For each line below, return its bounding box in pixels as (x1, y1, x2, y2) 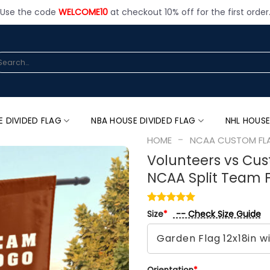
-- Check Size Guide (173, 207, 261, 220)
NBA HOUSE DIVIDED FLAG (91, 115, 196, 127)
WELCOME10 (58, 6, 108, 18)
